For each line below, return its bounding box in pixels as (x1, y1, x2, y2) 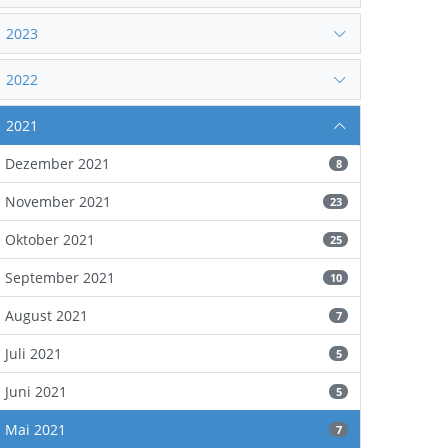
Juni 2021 (5, 382, 68, 401)
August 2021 (5, 306, 89, 325)
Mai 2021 (5, 420, 67, 439)
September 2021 (5, 268, 116, 287)
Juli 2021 (5, 344, 63, 363)
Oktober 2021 (5, 230, 96, 249)
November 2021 (5, 192, 112, 211)
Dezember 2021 (5, 154, 111, 173)
